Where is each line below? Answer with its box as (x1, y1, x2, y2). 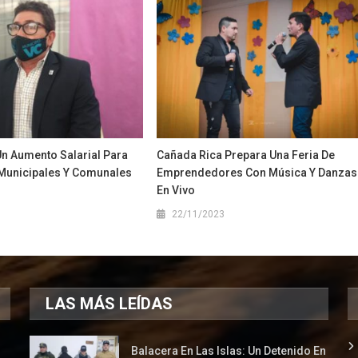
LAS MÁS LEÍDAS (46, 294, 173, 314)
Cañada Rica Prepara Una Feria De (157, 149, 336, 162)
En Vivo (157, 184, 196, 197)
